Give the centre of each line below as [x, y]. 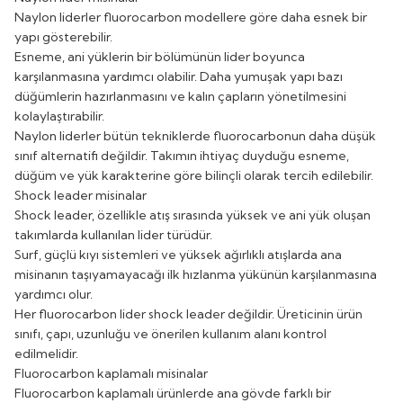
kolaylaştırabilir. [59, 116]
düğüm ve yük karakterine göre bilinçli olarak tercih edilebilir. [194, 175]
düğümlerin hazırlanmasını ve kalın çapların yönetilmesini [180, 96]
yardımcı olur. [54, 294]
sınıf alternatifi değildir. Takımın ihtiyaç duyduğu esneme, [182, 155]
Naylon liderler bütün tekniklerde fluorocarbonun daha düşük [195, 135]
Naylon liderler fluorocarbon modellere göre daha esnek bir [191, 17]
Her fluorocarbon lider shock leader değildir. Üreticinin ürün [188, 313]
